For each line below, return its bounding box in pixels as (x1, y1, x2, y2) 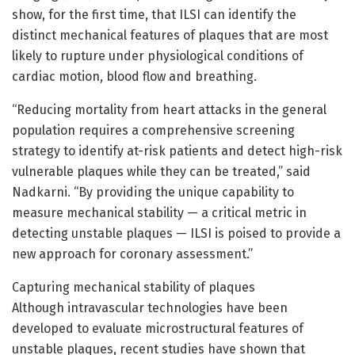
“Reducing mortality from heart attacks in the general (12, 102, 326, 118)
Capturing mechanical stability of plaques (12, 280, 255, 296)
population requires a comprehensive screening (12, 123, 295, 139)
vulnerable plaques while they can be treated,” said (12, 164, 311, 180)
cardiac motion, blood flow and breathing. (12, 69, 257, 85)
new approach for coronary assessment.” (12, 246, 253, 262)
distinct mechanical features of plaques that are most (12, 28, 328, 44)
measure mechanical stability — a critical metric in (12, 205, 307, 221)
